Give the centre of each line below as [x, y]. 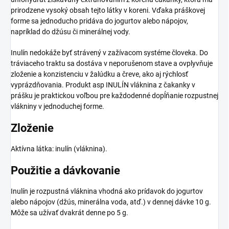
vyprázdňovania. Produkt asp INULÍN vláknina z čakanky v [103, 85]
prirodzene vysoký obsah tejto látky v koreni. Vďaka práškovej [108, 10]
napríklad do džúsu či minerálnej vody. [71, 31]
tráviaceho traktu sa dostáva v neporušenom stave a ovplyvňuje [112, 63]
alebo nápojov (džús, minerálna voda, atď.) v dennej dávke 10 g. [111, 202]
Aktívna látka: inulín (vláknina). [59, 149]
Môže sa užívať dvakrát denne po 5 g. [70, 213]
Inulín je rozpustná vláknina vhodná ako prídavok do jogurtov [107, 191]
